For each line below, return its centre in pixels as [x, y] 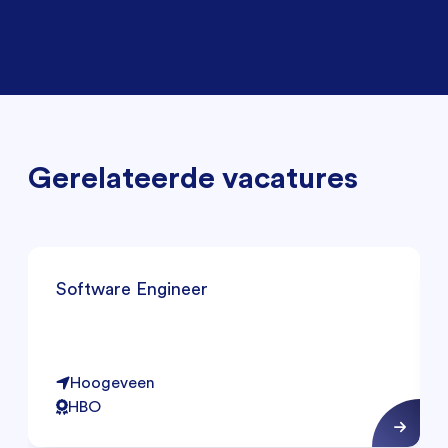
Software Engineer [132, 289]
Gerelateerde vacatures [193, 177]
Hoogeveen [112, 383]
